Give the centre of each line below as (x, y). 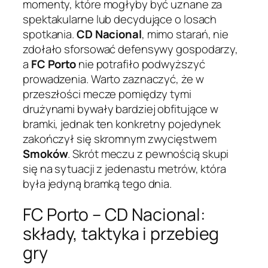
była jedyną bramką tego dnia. (98, 183)
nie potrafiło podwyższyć (141, 64)
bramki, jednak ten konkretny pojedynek (122, 124)
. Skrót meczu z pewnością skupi (148, 153)
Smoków (45, 153)
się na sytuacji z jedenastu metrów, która (124, 168)
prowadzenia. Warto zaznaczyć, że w (113, 79)
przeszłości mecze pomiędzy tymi (107, 94)
